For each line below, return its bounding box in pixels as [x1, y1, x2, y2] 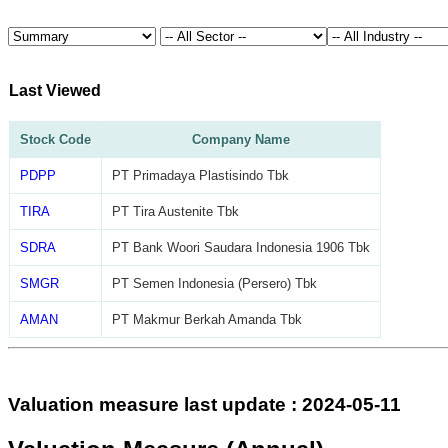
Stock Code [20, 132, 91, 148]
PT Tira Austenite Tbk [112, 204, 239, 220]
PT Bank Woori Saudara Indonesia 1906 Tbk [112, 240, 370, 256]
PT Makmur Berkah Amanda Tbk [112, 312, 302, 328]
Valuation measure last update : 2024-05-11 [8, 393, 401, 415]
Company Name [192, 132, 290, 148]
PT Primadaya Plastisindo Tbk [112, 168, 289, 184]
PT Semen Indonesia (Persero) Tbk [112, 276, 317, 292]
